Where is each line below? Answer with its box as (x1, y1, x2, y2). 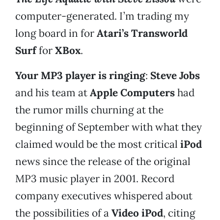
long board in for (15, 27, 97, 40)
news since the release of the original (15, 155, 191, 168)
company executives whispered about (15, 189, 192, 203)
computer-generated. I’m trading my (15, 9, 189, 23)
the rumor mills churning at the (15, 103, 164, 117)
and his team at (15, 86, 90, 100)
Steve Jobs (150, 69, 200, 82)
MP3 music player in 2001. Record (15, 172, 174, 186)
